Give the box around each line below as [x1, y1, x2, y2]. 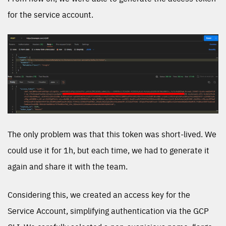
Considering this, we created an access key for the [8, 189, 190, 200]
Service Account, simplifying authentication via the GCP [8, 205, 209, 216]
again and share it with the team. [8, 160, 128, 172]
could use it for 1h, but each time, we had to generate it [8, 144, 209, 156]
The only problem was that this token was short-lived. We [8, 128, 216, 140]
